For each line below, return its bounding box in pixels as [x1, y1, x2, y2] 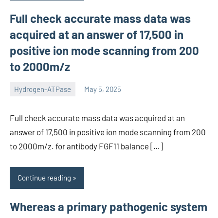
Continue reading [18, 173, 71, 182]
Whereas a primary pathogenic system [10, 199, 207, 214]
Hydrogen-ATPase [14, 85, 71, 94]
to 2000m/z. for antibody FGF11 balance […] [10, 141, 163, 151]
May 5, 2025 [84, 85, 121, 94]
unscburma [10, 91, 45, 100]
